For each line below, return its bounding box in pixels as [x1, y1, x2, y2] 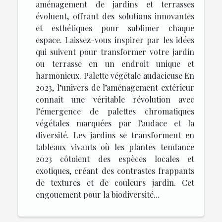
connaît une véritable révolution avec [36, 94, 194, 105]
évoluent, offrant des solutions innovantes [36, 10, 194, 21]
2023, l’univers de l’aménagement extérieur [36, 82, 194, 93]
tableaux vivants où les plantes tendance [36, 141, 194, 152]
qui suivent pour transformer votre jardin [36, 46, 194, 57]
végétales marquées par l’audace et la [36, 117, 194, 128]
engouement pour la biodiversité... [36, 189, 160, 200]
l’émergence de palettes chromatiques [36, 106, 194, 116]
